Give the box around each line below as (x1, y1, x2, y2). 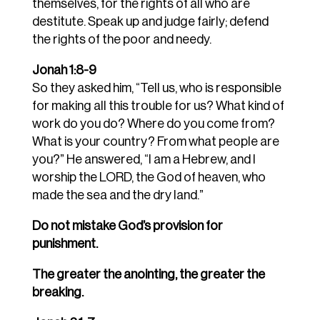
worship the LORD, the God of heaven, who (31, 171, 266, 184)
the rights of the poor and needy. (31, 33, 211, 46)
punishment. (31, 237, 98, 251)
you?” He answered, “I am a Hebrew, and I (31, 153, 256, 166)
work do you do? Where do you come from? (31, 117, 275, 131)
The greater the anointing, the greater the (31, 268, 265, 281)
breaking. (31, 286, 84, 299)
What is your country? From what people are (31, 135, 279, 149)
